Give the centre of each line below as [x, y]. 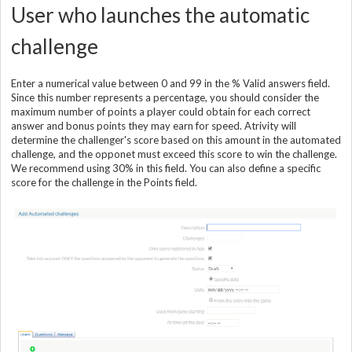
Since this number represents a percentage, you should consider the [165, 98]
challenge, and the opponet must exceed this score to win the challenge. [174, 154]
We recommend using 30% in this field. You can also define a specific [166, 169]
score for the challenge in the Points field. [104, 183]
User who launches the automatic [160, 15]
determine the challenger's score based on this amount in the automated [176, 140]
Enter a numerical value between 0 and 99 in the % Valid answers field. [170, 84]
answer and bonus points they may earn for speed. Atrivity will [154, 126]
